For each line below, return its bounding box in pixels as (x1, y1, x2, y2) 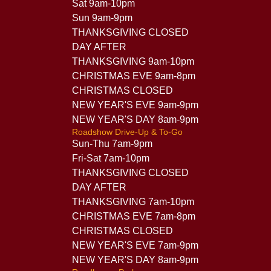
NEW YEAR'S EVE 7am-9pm (71, 240, 198, 250)
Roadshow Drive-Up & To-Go (71, 126, 183, 137)
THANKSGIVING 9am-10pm (71, 56, 194, 67)
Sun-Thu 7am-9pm (71, 138, 152, 149)
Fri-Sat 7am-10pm (71, 152, 149, 163)
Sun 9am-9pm (71, 12, 132, 23)
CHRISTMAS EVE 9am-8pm (71, 70, 195, 81)
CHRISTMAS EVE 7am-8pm (71, 211, 195, 221)
